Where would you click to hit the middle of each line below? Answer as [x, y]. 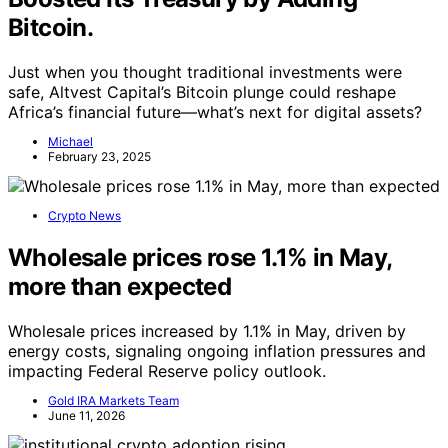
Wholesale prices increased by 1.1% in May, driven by [207, 330]
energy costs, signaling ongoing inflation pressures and [217, 350]
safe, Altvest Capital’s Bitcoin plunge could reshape [202, 92]
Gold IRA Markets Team [113, 400]
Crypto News [84, 216]
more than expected [120, 287]
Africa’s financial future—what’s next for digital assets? [215, 112]
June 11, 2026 [86, 415]
